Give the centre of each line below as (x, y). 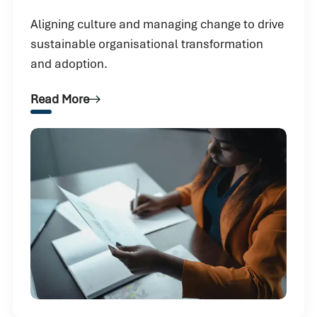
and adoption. (69, 64)
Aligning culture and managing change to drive (157, 24)
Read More (60, 99)
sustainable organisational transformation (147, 44)
